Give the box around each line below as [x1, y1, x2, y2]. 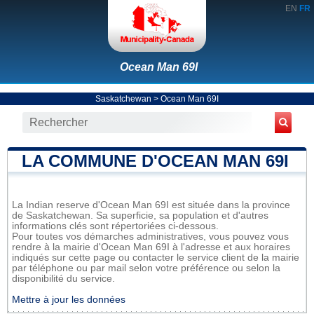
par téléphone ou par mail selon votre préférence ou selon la [12, 262, 280, 273]
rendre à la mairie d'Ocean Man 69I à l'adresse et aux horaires [12, 241, 290, 252]
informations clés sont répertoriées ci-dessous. [12, 220, 219, 231]
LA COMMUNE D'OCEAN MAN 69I [22, 151, 289, 170]
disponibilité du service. [12, 273, 115, 284]
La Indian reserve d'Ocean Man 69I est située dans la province [12, 199, 290, 210]
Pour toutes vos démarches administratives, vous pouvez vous [12, 231, 289, 242]
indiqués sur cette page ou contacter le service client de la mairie [12, 252, 299, 263]
